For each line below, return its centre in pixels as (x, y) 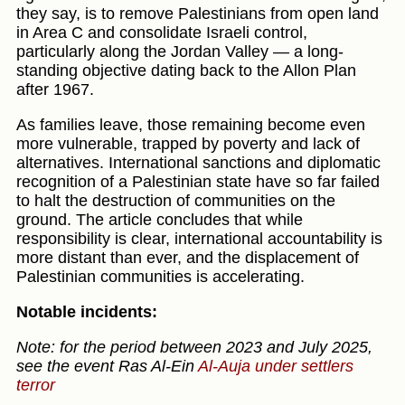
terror (36, 386)
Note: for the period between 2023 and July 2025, (194, 348)
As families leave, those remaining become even (191, 125)
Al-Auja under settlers (276, 367)
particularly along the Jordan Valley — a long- (180, 52)
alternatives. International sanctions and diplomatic (198, 163)
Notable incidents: (87, 312)
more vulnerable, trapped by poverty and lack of (188, 144)
